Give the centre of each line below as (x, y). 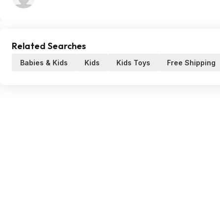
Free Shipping (191, 63)
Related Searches (49, 46)
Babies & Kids (44, 63)
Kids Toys (133, 63)
